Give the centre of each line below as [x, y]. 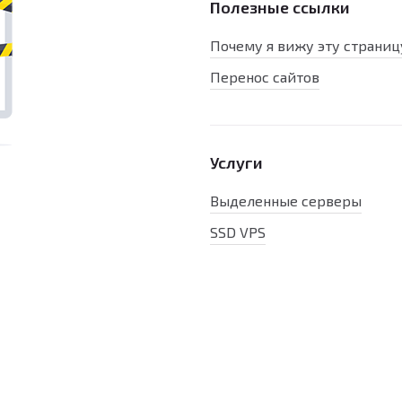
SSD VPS [238, 232]
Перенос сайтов [265, 77]
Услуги [236, 162]
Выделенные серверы [286, 201]
